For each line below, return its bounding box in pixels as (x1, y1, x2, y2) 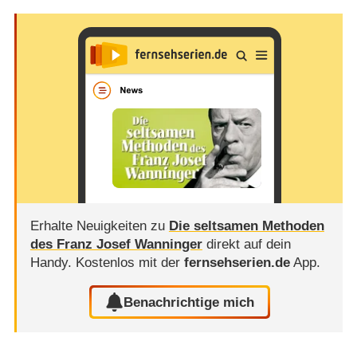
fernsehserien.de (183, 254, 290, 270)
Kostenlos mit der (75, 254, 184, 270)
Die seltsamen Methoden (168, 218, 324, 233)
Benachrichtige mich (124, 294, 255, 310)
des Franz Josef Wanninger (29, 236, 202, 252)
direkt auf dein (202, 236, 291, 252)
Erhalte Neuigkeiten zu (29, 218, 169, 233)
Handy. (29, 254, 76, 270)
